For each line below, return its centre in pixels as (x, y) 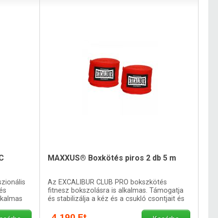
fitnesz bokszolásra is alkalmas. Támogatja (116, 190)
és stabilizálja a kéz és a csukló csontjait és (116, 199)
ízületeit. (61, 207)
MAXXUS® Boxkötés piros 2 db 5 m (112, 158)
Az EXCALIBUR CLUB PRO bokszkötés (108, 182)
